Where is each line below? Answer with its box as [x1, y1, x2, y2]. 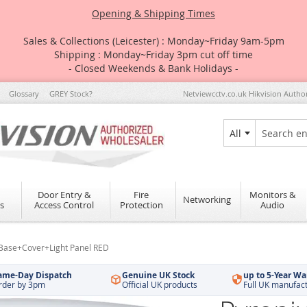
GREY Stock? [49, 88, 93, 99]
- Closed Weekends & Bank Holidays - [69, 62, 238, 75]
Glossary [9, 88, 39, 99]
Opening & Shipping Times [92, 7, 215, 20]
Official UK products [122, 279, 198, 290]
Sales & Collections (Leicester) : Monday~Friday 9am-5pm [23, 34, 284, 47]
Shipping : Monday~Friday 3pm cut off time [54, 48, 253, 61]
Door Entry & [38, 188, 90, 201]
